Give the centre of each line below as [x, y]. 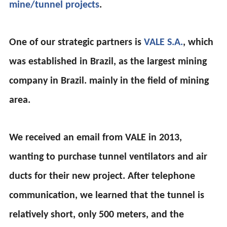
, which [198, 42]
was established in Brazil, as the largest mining [108, 62]
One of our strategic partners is [77, 42]
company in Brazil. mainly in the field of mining [109, 81]
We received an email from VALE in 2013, [96, 138]
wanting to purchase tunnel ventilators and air [108, 157]
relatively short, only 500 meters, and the [97, 215]
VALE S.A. [164, 42]
